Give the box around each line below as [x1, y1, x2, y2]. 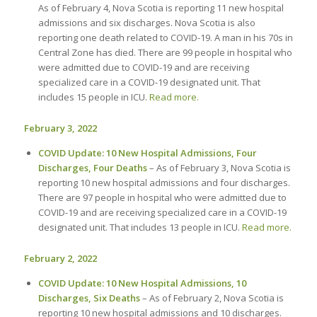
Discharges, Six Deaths [38, 291, 140, 304]
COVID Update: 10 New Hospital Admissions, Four [38, 146, 257, 159]
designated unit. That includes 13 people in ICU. [38, 220, 242, 234]
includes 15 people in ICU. [38, 90, 149, 103]
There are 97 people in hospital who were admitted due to [38, 190, 287, 204]
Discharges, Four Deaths [38, 161, 147, 174]
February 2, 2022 [23, 251, 97, 265]
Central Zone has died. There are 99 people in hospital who [38, 45, 292, 59]
